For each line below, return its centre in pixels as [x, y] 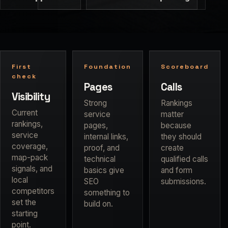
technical [100, 159]
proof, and [102, 148]
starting [25, 214]
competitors [33, 191]
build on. [98, 204]
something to [107, 193]
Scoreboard [184, 67]
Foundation [108, 67]
